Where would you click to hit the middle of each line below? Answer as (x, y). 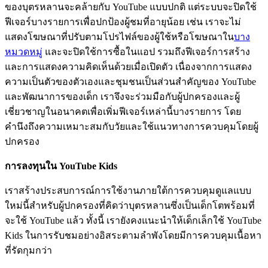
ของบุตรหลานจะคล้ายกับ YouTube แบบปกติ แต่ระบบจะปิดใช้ (131, 7)
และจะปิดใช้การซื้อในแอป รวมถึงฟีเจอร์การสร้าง (146, 52)
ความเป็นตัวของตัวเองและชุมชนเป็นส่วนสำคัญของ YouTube (130, 82)
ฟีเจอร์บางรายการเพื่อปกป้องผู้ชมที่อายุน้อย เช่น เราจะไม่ (123, 22)
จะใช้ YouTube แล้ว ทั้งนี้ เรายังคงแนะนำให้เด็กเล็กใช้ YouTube (133, 221)
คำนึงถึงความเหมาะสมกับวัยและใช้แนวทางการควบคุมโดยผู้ (132, 127)
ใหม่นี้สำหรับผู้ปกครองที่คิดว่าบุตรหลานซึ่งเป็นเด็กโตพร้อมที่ (130, 206)
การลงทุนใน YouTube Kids (61, 166)
